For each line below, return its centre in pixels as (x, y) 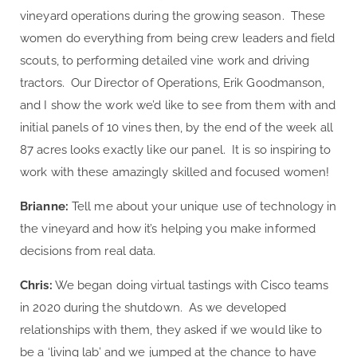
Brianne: (44, 206)
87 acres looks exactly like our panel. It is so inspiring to (176, 149)
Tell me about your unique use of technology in (202, 206)
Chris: (36, 285)
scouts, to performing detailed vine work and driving (165, 60)
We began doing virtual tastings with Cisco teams (190, 285)
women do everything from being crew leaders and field (178, 38)
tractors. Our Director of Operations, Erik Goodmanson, (173, 82)
